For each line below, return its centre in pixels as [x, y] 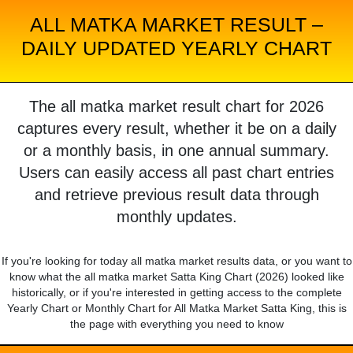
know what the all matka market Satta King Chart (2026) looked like [176, 277]
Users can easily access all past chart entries [176, 173]
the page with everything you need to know [176, 324]
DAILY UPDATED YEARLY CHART [176, 48]
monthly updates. [176, 217]
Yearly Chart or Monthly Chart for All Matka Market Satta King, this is [176, 308]
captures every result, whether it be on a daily [176, 129]
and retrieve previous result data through [176, 195]
